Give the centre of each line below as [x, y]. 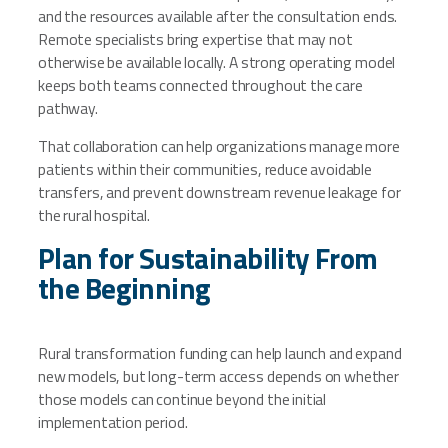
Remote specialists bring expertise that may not [195, 38]
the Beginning [124, 288]
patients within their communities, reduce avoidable [205, 169]
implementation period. [113, 421]
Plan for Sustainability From [208, 258]
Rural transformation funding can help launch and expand [220, 352]
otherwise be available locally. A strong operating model [217, 61]
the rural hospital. [94, 215]
